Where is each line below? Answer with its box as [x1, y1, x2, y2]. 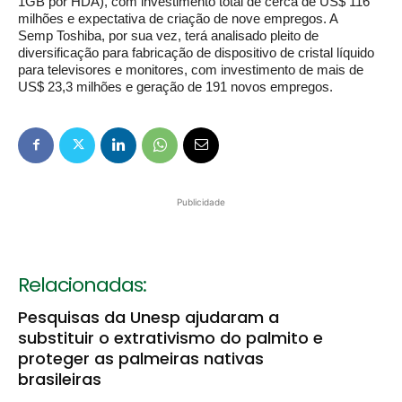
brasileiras [18, 368, 101, 391]
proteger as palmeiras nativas [18, 347, 264, 371]
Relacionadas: [18, 271, 146, 300]
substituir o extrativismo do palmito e [18, 327, 323, 350]
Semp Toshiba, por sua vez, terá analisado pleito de [18, 28, 319, 44]
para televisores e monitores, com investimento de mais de [18, 62, 363, 78]
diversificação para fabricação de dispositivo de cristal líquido [18, 45, 374, 61]
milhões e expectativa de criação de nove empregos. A [18, 11, 337, 27]
